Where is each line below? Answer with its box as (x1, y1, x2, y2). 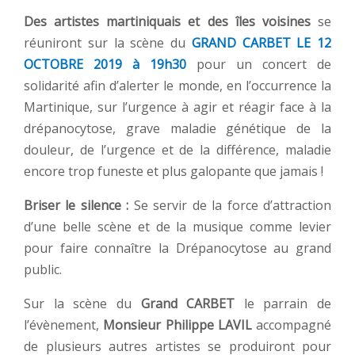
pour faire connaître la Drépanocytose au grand (24, 239, 331, 257)
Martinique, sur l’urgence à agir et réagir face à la (24, 97, 331, 116)
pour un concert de (186, 55, 331, 73)
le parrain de (235, 294, 331, 312)
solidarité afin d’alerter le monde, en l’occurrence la (24, 76, 331, 94)
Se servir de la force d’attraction (128, 196, 332, 214)
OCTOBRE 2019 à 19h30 (24, 55, 186, 73)
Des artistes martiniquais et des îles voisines (24, 12, 311, 30)
